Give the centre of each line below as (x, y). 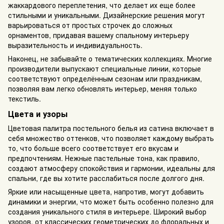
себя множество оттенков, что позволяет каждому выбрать (111, 138)
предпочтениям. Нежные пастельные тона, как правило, (104, 158)
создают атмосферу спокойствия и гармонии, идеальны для (111, 168)
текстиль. (24, 98)
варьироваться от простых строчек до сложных (90, 25)
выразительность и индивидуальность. (75, 45)
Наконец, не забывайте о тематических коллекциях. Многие (110, 58)
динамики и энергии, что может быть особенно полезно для (111, 201)
